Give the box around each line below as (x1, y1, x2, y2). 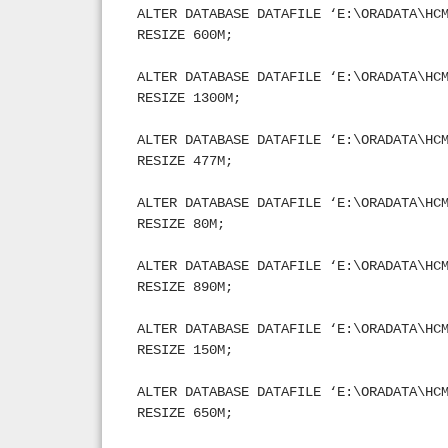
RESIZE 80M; (137, 216, 225, 232)
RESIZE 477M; (137, 153, 233, 169)
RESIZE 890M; (137, 279, 233, 295)
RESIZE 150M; (137, 342, 233, 358)
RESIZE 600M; (137, 27, 233, 43)
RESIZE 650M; (137, 405, 233, 421)
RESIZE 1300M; (137, 90, 241, 106)
